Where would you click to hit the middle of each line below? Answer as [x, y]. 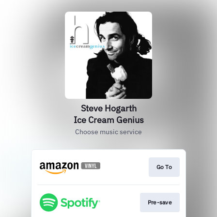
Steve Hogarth [108, 108]
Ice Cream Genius [108, 120]
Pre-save [160, 202]
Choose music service [108, 132]
